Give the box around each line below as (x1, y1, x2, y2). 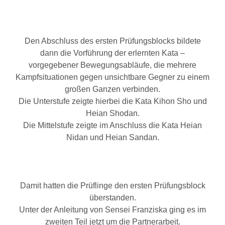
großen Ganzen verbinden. (65, 85, 160, 93)
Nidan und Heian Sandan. (66, 133, 159, 142)
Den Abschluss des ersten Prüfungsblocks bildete (24, 37, 201, 45)
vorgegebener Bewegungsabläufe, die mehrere (29, 61, 196, 69)
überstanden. (89, 193, 136, 202)
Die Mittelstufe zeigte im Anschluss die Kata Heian (23, 121, 202, 130)
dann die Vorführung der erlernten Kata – (40, 49, 185, 57)
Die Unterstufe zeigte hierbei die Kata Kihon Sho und (18, 97, 207, 105)
